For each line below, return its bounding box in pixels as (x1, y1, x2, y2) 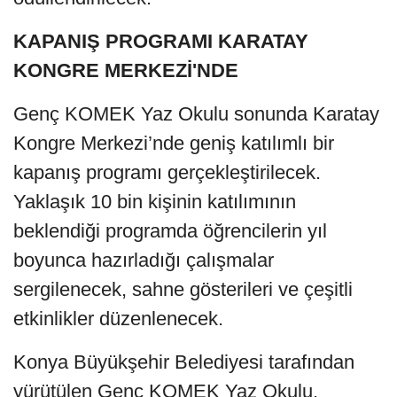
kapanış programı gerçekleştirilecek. (13, 160, 321, 183)
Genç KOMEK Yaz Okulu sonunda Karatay (13, 102, 379, 125)
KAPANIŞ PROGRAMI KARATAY (13, 29, 308, 52)
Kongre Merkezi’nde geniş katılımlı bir (13, 131, 334, 154)
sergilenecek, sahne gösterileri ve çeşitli (13, 277, 353, 300)
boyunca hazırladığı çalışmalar (13, 248, 274, 271)
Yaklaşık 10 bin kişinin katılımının (13, 190, 296, 213)
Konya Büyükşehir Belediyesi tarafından (13, 350, 354, 373)
